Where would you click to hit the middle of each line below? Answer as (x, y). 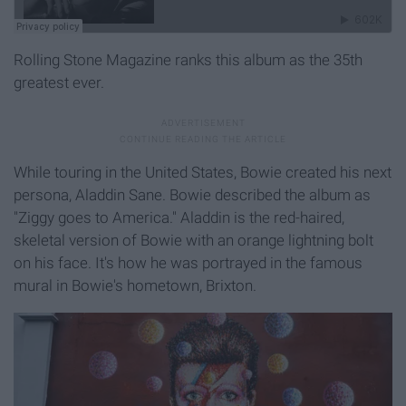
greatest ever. (59, 83)
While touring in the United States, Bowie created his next (203, 173)
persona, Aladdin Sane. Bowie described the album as (192, 195)
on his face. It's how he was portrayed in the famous (188, 263)
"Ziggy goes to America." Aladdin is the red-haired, (179, 218)
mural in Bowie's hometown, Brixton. (135, 286)
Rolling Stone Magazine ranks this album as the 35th (188, 60)
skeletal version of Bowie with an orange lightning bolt (193, 241)
